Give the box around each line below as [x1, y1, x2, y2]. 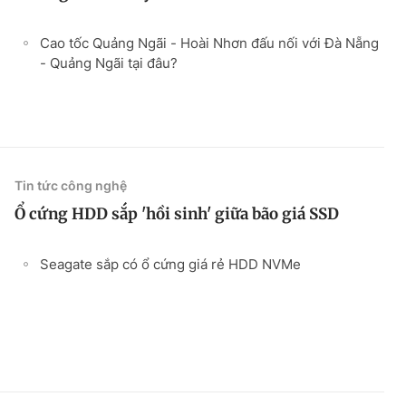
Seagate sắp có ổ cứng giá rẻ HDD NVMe [40, 255, 301, 273]
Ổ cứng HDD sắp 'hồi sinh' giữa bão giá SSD [14, 203, 339, 224]
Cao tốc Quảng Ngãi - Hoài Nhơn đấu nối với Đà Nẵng [40, 34, 379, 52]
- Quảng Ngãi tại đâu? [40, 53, 178, 72]
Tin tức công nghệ [14, 177, 127, 193]
